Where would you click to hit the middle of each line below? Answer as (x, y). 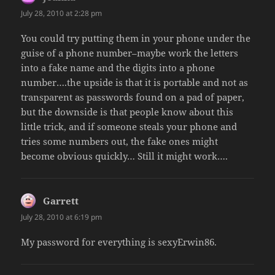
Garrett (61, 200)
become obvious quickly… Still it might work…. (125, 156)
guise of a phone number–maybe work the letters (130, 52)
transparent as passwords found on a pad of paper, (133, 97)
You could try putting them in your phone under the (136, 38)
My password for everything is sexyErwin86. (119, 242)
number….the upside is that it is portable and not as (135, 82)
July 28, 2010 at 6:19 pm (62, 217)
